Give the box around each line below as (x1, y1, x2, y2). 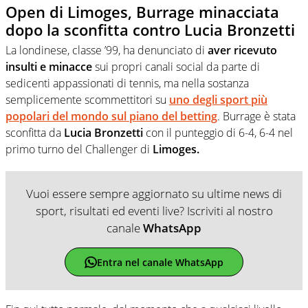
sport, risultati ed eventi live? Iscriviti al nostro (35, 203, 273, 219)
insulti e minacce (5, 59, 92, 75)
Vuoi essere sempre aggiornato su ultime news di (26, 186, 282, 202)
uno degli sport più (169, 92, 267, 108)
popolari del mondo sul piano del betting (5, 109, 217, 124)
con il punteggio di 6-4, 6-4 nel (143, 125, 293, 141)
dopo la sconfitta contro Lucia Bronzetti (5, 19, 295, 40)
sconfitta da (5, 125, 64, 141)
